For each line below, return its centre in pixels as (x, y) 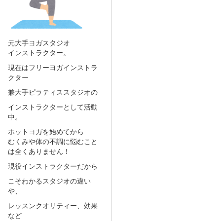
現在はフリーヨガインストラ (53, 67)
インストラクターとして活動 (53, 107)
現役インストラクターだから (53, 166)
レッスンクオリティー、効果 (53, 205)
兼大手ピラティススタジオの (53, 92)
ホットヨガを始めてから (46, 131)
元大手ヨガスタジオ (39, 42)
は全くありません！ (39, 151)
